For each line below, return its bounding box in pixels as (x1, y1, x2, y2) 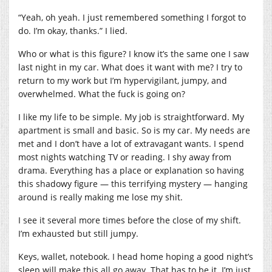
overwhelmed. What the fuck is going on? (18, 87, 185, 100)
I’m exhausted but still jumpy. (18, 227, 141, 239)
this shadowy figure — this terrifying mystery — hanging (18, 177, 248, 189)
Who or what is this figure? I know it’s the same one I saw (18, 47, 249, 59)
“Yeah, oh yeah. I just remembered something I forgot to (18, 11, 246, 23)
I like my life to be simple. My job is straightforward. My (18, 110, 244, 123)
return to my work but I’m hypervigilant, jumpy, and (18, 74, 227, 86)
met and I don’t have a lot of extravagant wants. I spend (18, 137, 244, 149)
